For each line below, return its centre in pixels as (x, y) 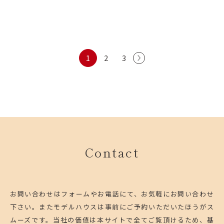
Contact (112, 152)
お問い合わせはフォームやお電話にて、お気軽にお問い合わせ (112, 194)
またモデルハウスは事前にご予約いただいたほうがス (126, 207)
